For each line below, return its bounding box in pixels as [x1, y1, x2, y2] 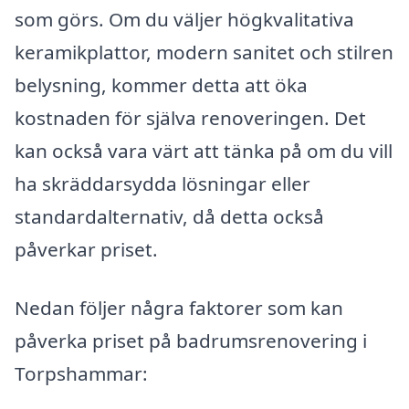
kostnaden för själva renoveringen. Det [15, 105, 366, 131]
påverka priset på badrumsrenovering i [15, 328, 367, 354]
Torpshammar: [15, 361, 148, 387]
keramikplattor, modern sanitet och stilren [15, 39, 393, 66]
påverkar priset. [15, 236, 158, 263]
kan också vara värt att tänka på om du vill [15, 138, 393, 164]
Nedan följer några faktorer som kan [15, 295, 343, 321]
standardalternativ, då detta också [15, 204, 324, 230]
